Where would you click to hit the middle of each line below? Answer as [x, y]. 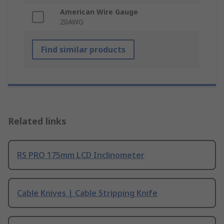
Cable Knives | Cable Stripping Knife [87, 193]
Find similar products [83, 50]
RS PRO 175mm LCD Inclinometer [81, 155]
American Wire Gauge [99, 12]
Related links [37, 121]
